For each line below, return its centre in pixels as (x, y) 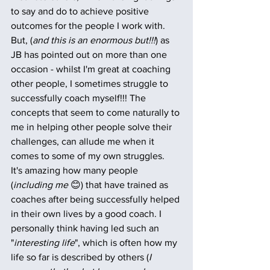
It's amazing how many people (76, 170)
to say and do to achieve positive (81, 11)
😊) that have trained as (119, 185)
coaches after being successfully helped (96, 199)
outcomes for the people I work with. (89, 26)
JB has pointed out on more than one (90, 55)
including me (41, 185)
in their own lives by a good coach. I (87, 214)
